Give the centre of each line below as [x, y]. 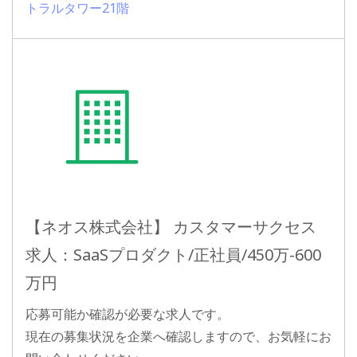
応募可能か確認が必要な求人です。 [127, 314]
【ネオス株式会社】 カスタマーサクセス [171, 227]
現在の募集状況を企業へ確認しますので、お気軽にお [178, 337]
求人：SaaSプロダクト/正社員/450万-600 [173, 255]
